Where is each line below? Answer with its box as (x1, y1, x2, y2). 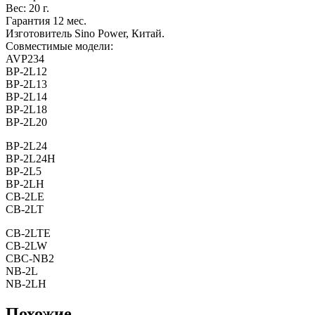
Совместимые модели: (6, 40, 113, 53)
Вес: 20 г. (6, 2, 49, 15)
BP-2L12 (6, 65, 47, 78)
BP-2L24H (6, 153, 56, 165)
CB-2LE (6, 191, 44, 203)
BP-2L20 (6, 116, 47, 129)
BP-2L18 (6, 103, 47, 116)
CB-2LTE (6, 227, 51, 240)
